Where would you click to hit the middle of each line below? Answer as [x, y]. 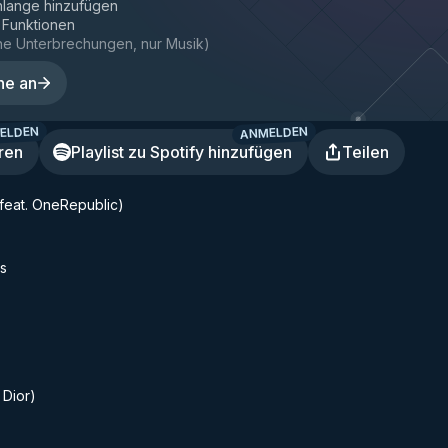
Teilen [365, 152]
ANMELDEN [274, 132]
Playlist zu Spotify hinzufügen [181, 152]
